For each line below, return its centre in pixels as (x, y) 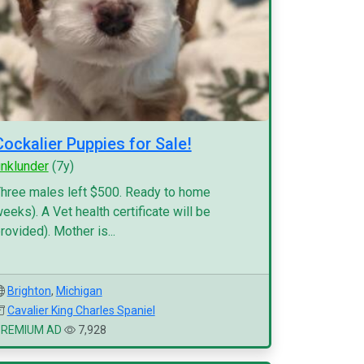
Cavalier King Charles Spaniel (81, 310)
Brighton (29, 291)
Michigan (79, 291)
